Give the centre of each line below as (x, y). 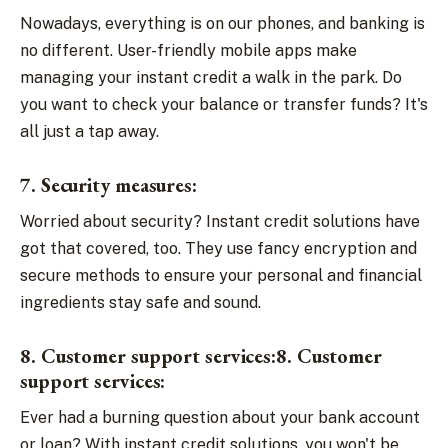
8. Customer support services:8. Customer (201, 356)
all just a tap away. (89, 131)
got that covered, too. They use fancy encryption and (218, 248)
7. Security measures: (111, 185)
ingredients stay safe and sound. (140, 302)
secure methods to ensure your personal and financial (221, 275)
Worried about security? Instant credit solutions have (220, 221)
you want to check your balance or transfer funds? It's (224, 104)
